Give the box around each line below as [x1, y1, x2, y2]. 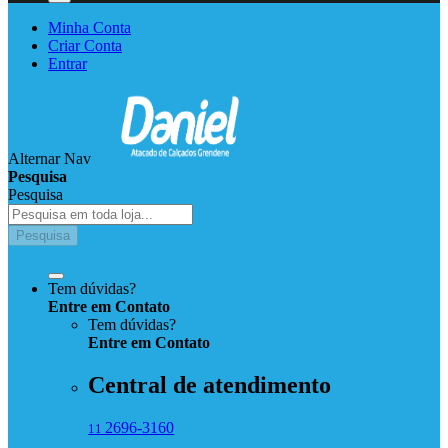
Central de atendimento [88, 371, 331, 398]
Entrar [48, 55, 87, 72]
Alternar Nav [8, 150, 91, 167]
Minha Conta [48, 19, 131, 36]
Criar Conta [48, 37, 122, 54]
